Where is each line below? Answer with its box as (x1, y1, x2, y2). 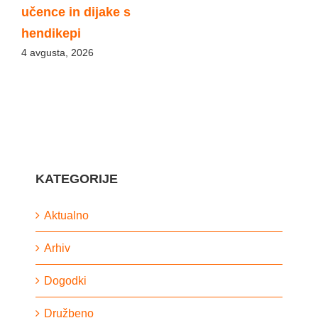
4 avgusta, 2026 (21, 47, 94, 59)
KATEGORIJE (35, 171, 118, 186)
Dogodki (44, 274, 87, 287)
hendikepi (21, 26, 81, 40)
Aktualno (44, 209, 89, 221)
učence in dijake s (21, 4, 131, 19)
